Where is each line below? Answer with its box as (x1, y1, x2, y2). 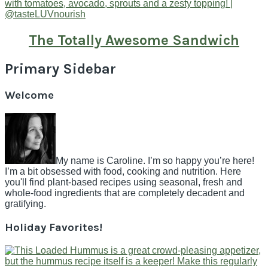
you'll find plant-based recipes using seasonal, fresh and (5, 177, 242, 188)
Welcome (5, 89, 54, 102)
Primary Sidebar (5, 60, 116, 77)
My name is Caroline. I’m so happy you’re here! (56, 156, 254, 166)
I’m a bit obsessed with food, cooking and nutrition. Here (5, 166, 241, 177)
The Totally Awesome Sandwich (29, 31, 239, 48)
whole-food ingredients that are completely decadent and (5, 188, 245, 199)
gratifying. (5, 199, 46, 209)
